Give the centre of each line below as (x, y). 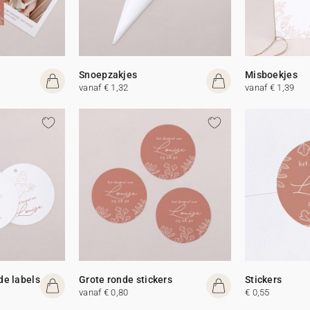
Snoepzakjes (108, 74)
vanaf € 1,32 (104, 87)
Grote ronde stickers (126, 279)
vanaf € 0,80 (104, 292)
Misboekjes (271, 74)
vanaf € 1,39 (270, 87)
